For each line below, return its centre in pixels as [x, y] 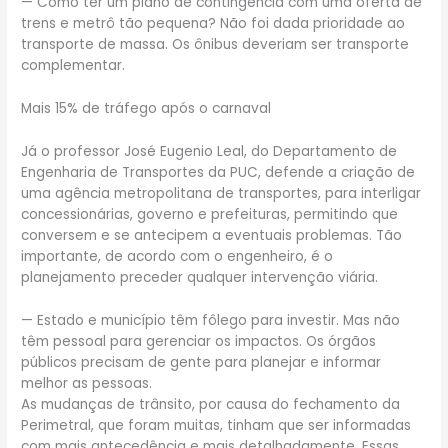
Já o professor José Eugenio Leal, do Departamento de [209, 152]
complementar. [73, 66]
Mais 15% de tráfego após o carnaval [146, 109]
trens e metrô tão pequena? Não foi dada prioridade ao [213, 24]
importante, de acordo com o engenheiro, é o [177, 257]
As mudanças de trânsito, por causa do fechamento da [211, 404]
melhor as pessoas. [87, 383]
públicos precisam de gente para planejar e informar [201, 362]
